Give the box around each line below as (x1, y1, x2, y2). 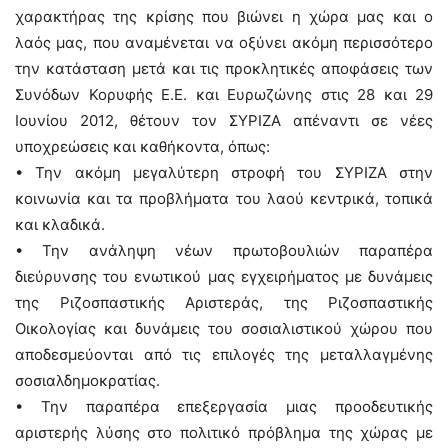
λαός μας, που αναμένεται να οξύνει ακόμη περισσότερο (15, 33, 433, 52)
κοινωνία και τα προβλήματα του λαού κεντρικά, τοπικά (15, 189, 433, 208)
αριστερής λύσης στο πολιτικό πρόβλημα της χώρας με (15, 423, 433, 442)
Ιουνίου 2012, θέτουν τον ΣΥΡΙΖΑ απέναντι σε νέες (15, 111, 433, 130)
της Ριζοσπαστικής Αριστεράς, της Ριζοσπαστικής (15, 293, 433, 312)
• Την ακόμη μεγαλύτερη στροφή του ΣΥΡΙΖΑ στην (15, 163, 433, 182)
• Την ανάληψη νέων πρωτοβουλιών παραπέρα (15, 241, 433, 260)
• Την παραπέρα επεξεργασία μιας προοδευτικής (15, 397, 433, 416)
